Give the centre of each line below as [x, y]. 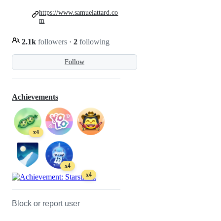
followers [53, 42]
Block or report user [46, 204]
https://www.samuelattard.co [79, 13]
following [93, 42]
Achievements [35, 97]
